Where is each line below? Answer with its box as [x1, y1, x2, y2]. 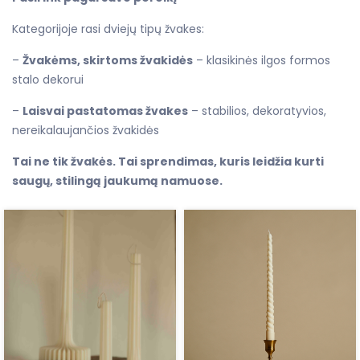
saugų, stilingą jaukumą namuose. [12, 172, 223, 189]
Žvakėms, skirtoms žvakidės [22, 51, 193, 68]
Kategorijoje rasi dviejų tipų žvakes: [12, 20, 204, 37]
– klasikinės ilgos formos [193, 51, 330, 68]
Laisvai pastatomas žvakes [22, 102, 188, 119]
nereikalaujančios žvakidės [12, 121, 159, 138]
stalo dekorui [12, 71, 84, 88]
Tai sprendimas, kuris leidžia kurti [118, 153, 324, 170]
